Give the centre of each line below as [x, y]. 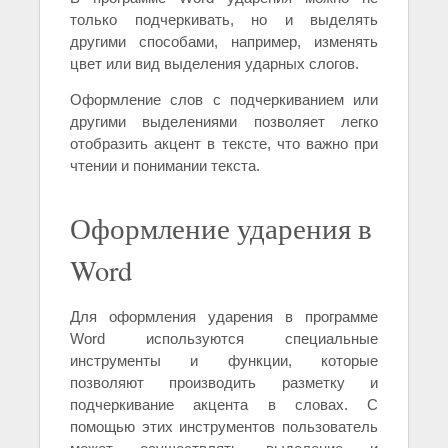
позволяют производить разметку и [224, 383]
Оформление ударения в [221, 228]
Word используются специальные [224, 339]
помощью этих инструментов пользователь [224, 427]
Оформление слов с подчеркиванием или [224, 100]
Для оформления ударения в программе [224, 317]
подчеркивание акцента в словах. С [224, 405]
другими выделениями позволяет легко [224, 122]
